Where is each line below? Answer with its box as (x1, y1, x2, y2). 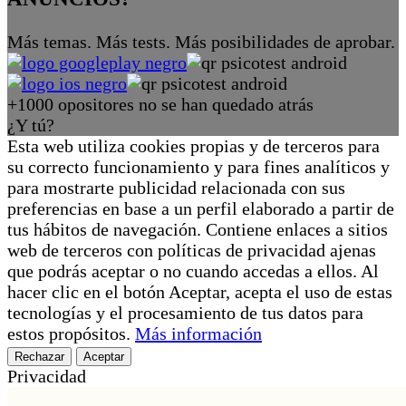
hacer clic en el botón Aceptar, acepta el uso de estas (7, 282, 392, 303)
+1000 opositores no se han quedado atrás (7, 94, 314, 115)
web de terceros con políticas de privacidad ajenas (7, 240, 376, 261)
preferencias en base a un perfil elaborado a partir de (7, 198, 394, 219)
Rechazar (14, 350, 64, 364)
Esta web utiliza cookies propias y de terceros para (7, 136, 380, 157)
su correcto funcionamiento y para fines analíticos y (7, 157, 390, 178)
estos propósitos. (7, 324, 135, 344)
